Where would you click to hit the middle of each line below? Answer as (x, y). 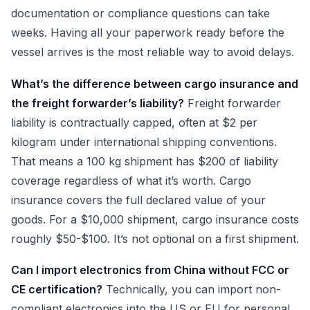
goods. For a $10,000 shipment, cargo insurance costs (155, 219)
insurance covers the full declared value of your (138, 200)
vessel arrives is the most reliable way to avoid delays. (153, 52)
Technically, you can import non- (192, 290)
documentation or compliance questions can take (140, 13)
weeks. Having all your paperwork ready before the (148, 33)
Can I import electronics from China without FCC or (150, 270)
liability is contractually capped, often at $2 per (134, 122)
